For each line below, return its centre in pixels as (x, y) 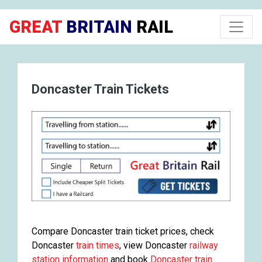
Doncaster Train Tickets (100, 89)
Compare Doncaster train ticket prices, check (123, 231)
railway (204, 245)
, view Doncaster (154, 245)
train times (98, 245)
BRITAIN (97, 27)
